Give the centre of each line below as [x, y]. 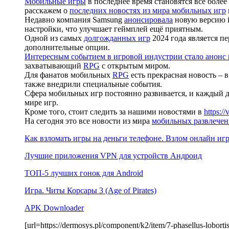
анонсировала [148, 19]
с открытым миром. [135, 65]
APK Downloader [54, 208]
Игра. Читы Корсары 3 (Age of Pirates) [90, 190]
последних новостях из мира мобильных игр [148, 10]
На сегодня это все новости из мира [88, 121]
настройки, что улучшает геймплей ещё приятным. [114, 29]
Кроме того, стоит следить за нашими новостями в [114, 111]
